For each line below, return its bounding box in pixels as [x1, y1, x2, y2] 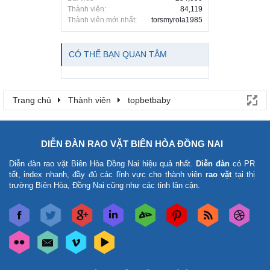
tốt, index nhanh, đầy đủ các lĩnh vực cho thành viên [9, 170, 206, 180]
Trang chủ [13, 95, 51, 105]
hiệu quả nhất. [139, 159, 196, 169]
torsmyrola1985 [151, 16, 202, 25]
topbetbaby [128, 95, 171, 105]
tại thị [231, 170, 256, 180]
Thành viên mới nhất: [67, 16, 137, 25]
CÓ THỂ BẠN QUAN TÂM [69, 49, 167, 60]
